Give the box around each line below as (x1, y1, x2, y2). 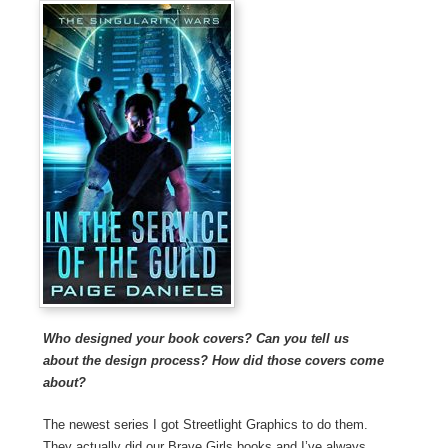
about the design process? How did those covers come (42, 353, 384, 369)
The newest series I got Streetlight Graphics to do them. (42, 417, 368, 433)
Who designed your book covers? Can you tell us (42, 331, 349, 347)
